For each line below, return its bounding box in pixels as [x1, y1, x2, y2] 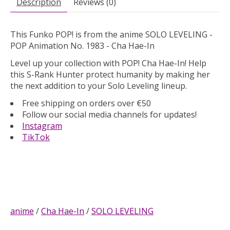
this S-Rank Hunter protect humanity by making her [10, 68, 210, 80]
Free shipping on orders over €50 [22, 97, 151, 109]
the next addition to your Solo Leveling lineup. [10, 80, 187, 91]
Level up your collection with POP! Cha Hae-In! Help [10, 57, 206, 69]
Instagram [22, 120, 62, 131]
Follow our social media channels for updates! [22, 108, 197, 120]
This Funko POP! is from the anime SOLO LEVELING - [10, 28, 213, 40]
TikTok [22, 131, 50, 143]
